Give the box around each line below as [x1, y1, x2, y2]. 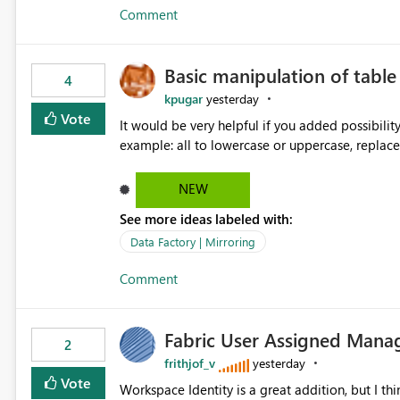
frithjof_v [163, 354, 215, 372]
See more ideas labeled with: [119, 210, 293, 229]
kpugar [163, 90, 203, 108]
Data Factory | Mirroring [129, 234, 255, 250]
